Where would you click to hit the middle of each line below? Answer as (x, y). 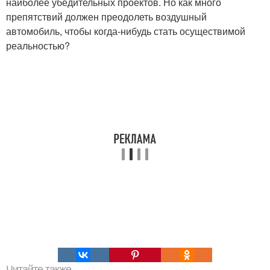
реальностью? (38, 45)
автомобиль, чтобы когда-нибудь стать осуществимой (126, 31)
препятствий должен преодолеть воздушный (106, 16)
